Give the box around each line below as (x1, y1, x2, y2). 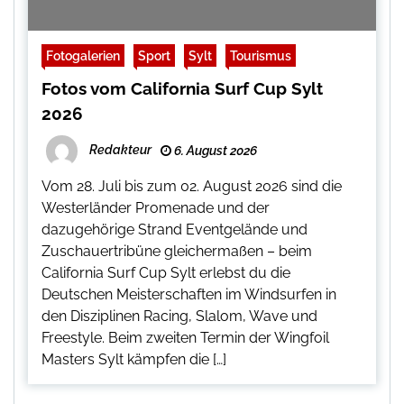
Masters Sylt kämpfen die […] (41, 351, 226, 369)
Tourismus (230, 48, 291, 64)
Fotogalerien (46, 48, 120, 64)
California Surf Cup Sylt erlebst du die (41, 264, 290, 282)
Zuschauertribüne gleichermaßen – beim (41, 243, 312, 261)
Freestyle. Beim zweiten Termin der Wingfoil (41, 329, 329, 347)
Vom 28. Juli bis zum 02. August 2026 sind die (41, 178, 342, 196)
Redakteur (89, 142, 151, 158)
